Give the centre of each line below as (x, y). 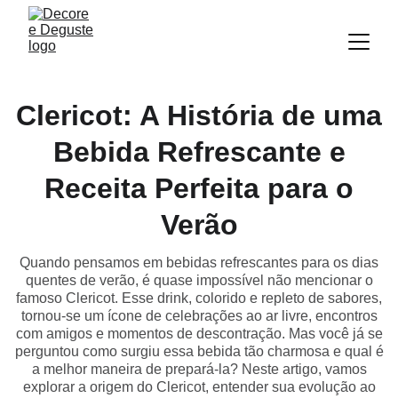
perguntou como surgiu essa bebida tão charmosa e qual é (199, 351)
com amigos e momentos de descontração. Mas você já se (199, 334)
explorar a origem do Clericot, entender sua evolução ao (199, 387)
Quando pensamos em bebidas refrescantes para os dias (199, 263)
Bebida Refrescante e (199, 152)
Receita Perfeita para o (199, 188)
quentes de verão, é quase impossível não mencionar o (199, 280)
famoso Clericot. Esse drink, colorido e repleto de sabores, (199, 298)
